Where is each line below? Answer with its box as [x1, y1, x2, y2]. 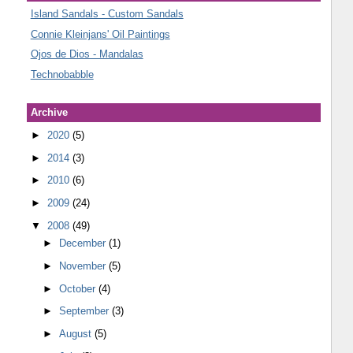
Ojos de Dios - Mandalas [30, 48, 143, 61]
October [59, 282, 99, 295]
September [59, 305, 113, 318]
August [59, 328, 95, 340]
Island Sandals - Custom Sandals [30, 8, 184, 20]
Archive [30, 106, 68, 119]
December [59, 237, 110, 250]
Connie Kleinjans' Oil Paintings [30, 28, 170, 40]
